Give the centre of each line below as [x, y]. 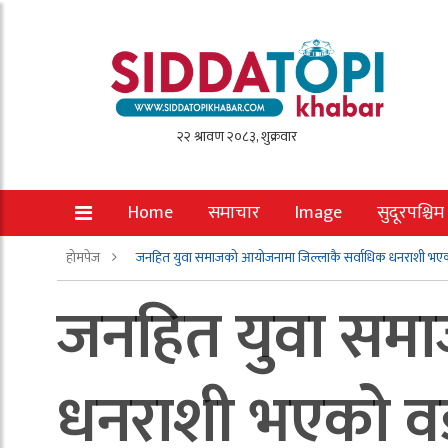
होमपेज [84, 257]
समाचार [234, 213]
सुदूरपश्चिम [410, 213]
